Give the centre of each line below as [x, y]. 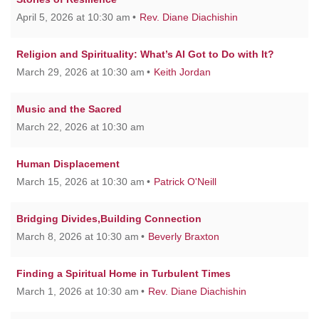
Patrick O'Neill [185, 181]
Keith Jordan [182, 72]
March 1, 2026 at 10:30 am [78, 291]
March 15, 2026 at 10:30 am [80, 181]
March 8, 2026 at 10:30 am [78, 236]
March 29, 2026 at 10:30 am [80, 72]
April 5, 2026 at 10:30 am [73, 17]
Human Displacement [68, 163]
